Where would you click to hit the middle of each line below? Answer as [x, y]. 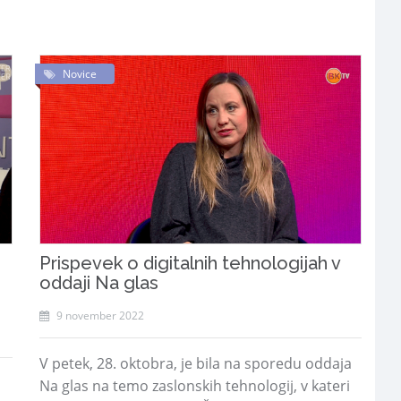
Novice [80, 74]
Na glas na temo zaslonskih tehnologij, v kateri [195, 386]
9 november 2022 [99, 316]
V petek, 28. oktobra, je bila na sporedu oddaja [196, 363]
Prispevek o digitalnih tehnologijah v [190, 263]
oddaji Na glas [99, 283]
